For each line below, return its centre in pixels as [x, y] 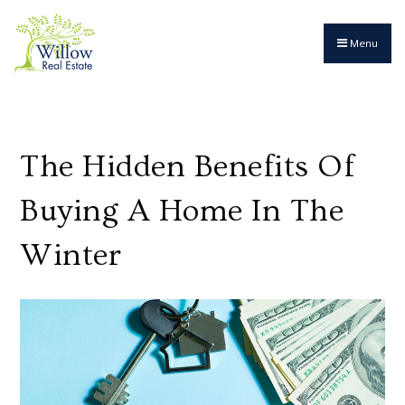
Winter [71, 255]
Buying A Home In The [182, 211]
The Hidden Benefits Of [188, 167]
